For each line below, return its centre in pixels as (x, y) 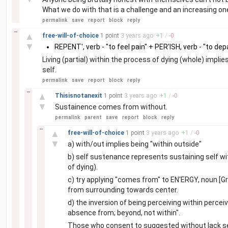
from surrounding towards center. (123, 190)
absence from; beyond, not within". (124, 213)
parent (93, 117)
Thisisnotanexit (79, 96)
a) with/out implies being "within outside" (135, 144)
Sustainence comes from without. (111, 107)
